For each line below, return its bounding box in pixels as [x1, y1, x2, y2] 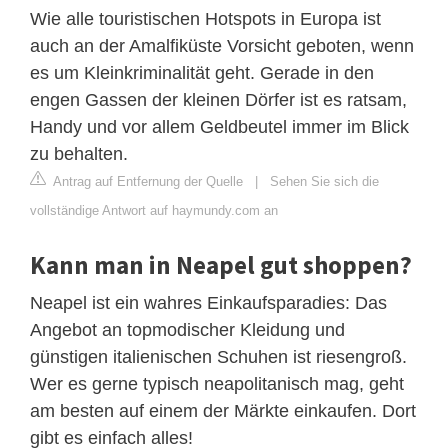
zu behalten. [30, 143, 128, 164]
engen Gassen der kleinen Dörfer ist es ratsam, [30, 89, 407, 110]
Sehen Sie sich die [270, 173, 379, 189]
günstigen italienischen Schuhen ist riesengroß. [30, 346, 407, 367]
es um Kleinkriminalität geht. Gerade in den [30, 62, 374, 83]
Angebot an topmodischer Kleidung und [30, 319, 345, 340]
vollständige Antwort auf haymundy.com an [30, 202, 278, 218]
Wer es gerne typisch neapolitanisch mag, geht [30, 373, 404, 394]
